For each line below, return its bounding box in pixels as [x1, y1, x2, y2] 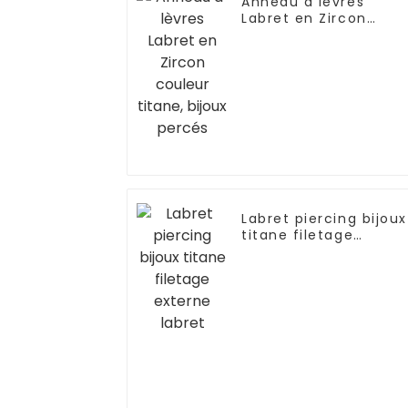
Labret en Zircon [241, 8, 367, 27]
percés [241, 41, 294, 60]
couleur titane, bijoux [241, 25, 405, 44]
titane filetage [241, 225, 354, 244]
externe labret [241, 241, 352, 260]
